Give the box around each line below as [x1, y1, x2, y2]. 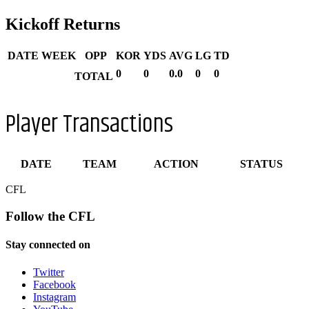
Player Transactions [6, 106, 173, 144]
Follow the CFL [6, 208, 95, 223]
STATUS [240, 158, 283, 170]
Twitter [33, 266, 64, 278]
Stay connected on [6, 239, 90, 251]
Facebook [33, 278, 76, 290]
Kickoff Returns [6, 15, 120, 34]
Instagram [33, 290, 76, 303]
